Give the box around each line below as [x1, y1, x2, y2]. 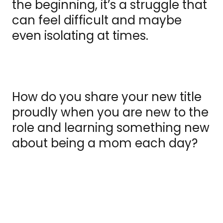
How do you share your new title [12, 89, 202, 106]
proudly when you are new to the [12, 104, 209, 121]
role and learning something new [12, 119, 210, 136]
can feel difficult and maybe [12, 12, 182, 29]
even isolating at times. [12, 27, 151, 44]
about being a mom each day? [12, 135, 198, 152]
